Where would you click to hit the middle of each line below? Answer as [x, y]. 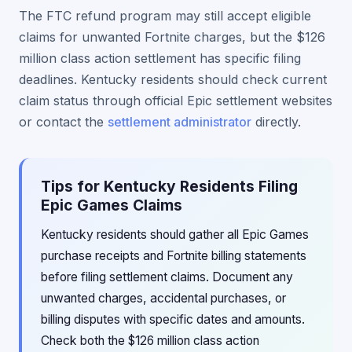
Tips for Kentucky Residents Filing [169, 186]
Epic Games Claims [112, 205]
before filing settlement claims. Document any [167, 277]
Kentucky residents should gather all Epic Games [175, 235]
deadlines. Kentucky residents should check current [173, 79]
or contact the [63, 122]
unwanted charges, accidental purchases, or [163, 298]
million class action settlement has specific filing [160, 58]
